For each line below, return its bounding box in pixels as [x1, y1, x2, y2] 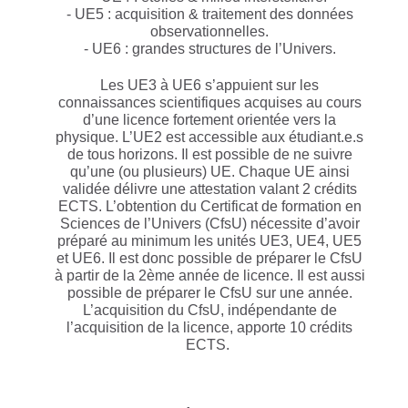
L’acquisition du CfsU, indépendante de [82, 301, 337, 318]
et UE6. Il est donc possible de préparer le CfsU [56, 250, 362, 266]
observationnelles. [150, 23, 269, 39]
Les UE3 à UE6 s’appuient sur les [100, 76, 319, 93]
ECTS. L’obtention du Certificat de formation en [57, 198, 362, 214]
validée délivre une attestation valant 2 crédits [62, 180, 357, 197]
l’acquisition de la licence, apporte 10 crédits [66, 319, 352, 335]
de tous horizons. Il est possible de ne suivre [66, 146, 352, 162]
